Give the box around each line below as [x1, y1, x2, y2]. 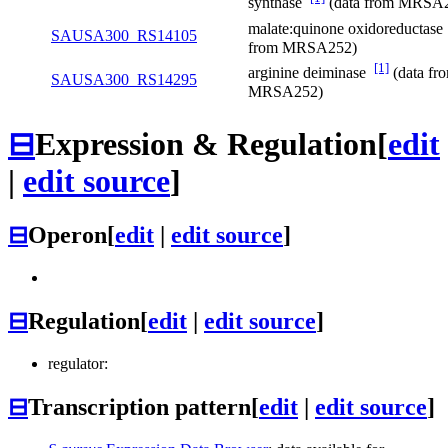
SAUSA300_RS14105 [51, 27, 197, 45]
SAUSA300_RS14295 [51, 71, 197, 89]
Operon [28, 222, 107, 249]
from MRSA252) [248, 38, 357, 56]
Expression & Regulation [35, 125, 377, 162]
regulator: [48, 355, 108, 372]
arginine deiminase [248, 64, 374, 82]
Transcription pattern [28, 393, 251, 420]
